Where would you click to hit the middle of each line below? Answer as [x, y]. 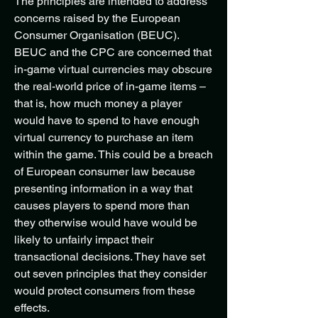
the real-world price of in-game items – [110, 86]
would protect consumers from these [105, 291]
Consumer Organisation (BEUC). [97, 35]
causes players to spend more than [102, 205]
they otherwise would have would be [106, 223]
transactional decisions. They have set [110, 257]
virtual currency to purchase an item [104, 137]
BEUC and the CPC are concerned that [113, 52]
